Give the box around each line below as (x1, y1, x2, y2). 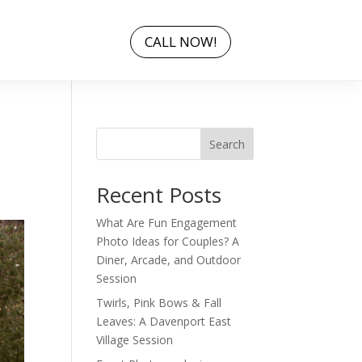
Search (208, 136, 245, 152)
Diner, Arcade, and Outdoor (96, 252, 242, 267)
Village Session (96, 332, 174, 347)
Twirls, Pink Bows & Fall (96, 295, 222, 310)
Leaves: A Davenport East (96, 314, 232, 329)
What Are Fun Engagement (96, 215, 238, 230)
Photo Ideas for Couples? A (96, 234, 240, 249)
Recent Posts (96, 180, 222, 209)
